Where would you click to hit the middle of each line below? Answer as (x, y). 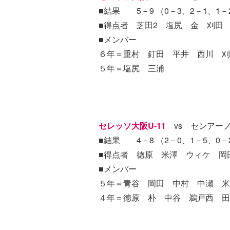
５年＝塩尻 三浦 (131, 68)
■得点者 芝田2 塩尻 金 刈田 (161, 25)
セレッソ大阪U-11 (132, 126)
